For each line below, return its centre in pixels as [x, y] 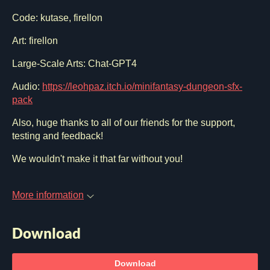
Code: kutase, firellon [57, 18]
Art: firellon [35, 41]
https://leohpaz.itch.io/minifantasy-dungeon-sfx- [142, 87]
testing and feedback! [59, 136]
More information [48, 195]
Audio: [27, 87]
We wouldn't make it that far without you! [97, 159]
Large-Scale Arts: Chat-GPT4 [74, 64]
